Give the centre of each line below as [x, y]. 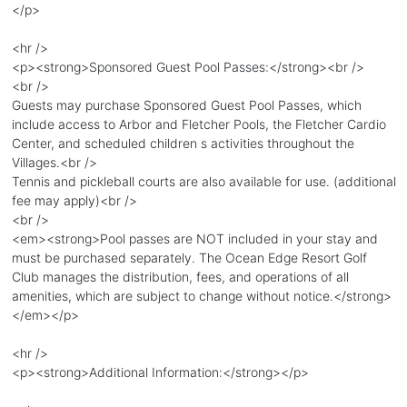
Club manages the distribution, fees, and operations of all [180, 276]
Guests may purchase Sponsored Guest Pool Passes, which [186, 104]
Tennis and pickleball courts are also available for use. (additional [203, 181]
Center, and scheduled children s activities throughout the [183, 143]
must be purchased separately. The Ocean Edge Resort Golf [189, 257]
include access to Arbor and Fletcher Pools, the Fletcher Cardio [199, 124]
